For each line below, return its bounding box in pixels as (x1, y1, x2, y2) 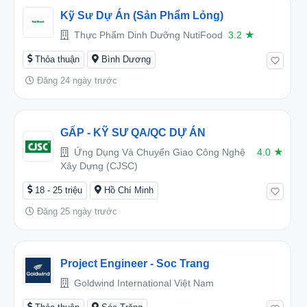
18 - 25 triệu (35, 184, 82, 195)
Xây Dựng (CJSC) (60, 160, 138, 171)
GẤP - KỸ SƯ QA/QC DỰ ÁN (60, 126, 206, 138)
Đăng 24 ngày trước (34, 75, 117, 86)
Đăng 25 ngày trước (34, 206, 117, 217)
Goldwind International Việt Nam (71, 277, 214, 288)
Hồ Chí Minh (104, 184, 153, 195)
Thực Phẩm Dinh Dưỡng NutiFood (71, 29, 223, 40)
